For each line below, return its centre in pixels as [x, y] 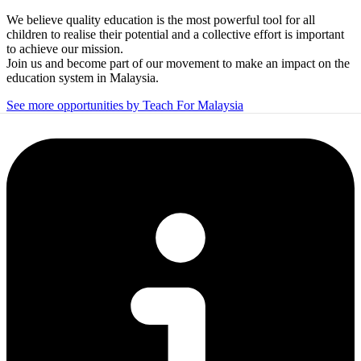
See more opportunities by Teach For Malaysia [125, 105]
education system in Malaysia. [83, 77]
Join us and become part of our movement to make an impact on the [178, 63]
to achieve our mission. [65, 48]
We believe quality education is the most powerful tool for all [161, 19]
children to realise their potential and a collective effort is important [175, 34]
